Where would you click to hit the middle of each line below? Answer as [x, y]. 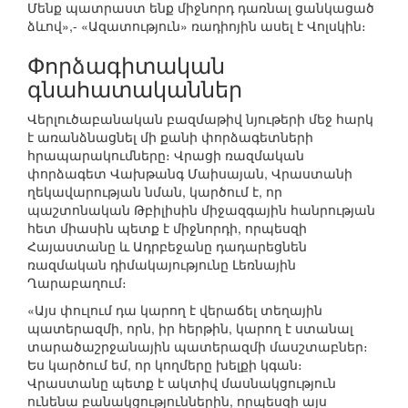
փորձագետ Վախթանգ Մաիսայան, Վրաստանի [190, 173]
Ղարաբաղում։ [77, 283]
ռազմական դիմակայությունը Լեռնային [162, 265]
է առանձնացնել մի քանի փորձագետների [170, 137]
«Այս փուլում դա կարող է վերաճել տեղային [175, 310]
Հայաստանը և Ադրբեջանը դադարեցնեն [167, 246]
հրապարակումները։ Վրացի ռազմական [166, 155]
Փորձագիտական [126, 65]
